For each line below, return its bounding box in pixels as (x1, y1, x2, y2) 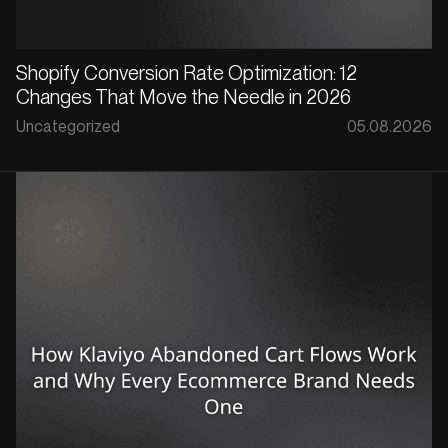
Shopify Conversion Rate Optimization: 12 (16, 60, 357, 85)
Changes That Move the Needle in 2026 (16, 84, 351, 109)
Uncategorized (16, 115, 120, 136)
